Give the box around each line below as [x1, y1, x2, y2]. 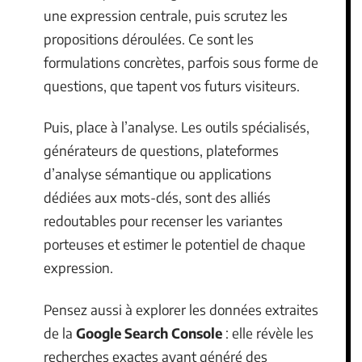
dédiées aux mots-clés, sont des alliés [44, 188, 271, 206]
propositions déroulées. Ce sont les [44, 29, 254, 48]
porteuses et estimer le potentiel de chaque [44, 235, 305, 253]
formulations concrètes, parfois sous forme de [44, 53, 318, 71]
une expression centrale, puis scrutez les [44, 6, 288, 24]
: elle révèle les [222, 323, 314, 342]
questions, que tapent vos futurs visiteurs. [44, 76, 300, 95]
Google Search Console [76, 323, 222, 342]
